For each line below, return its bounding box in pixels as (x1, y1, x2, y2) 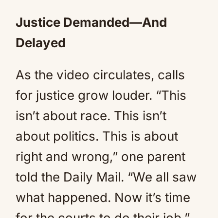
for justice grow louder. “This (16, 87, 186, 103)
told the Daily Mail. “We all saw (16, 169, 197, 184)
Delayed (16, 35, 66, 50)
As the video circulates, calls (16, 67, 185, 82)
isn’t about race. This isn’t (16, 108, 166, 123)
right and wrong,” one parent (16, 148, 185, 164)
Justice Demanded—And (16, 14, 167, 30)
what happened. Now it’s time (16, 189, 190, 205)
